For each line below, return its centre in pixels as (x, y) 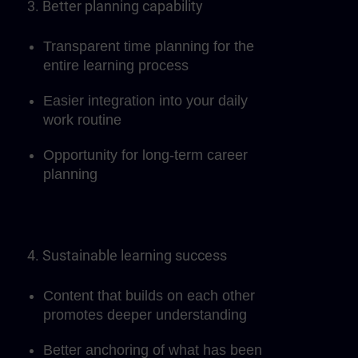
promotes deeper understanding (145, 315)
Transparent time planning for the (149, 46)
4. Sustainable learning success (127, 255)
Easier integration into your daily (145, 101)
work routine (82, 120)
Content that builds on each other (149, 296)
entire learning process (116, 66)
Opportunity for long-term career (145, 155)
